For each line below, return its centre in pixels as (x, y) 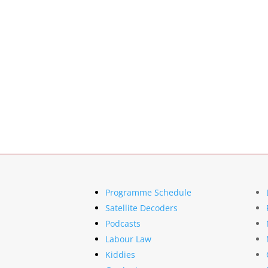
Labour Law (128, 239)
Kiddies (120, 255)
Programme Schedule (148, 192)
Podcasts (123, 223)
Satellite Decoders (141, 208)
